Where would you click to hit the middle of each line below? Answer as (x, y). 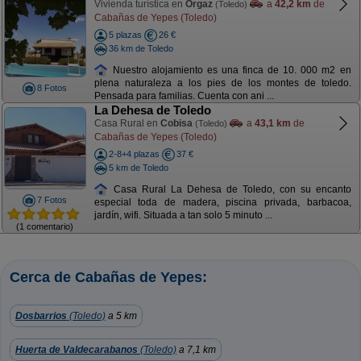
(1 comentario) (45, 226)
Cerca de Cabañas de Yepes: (108, 277)
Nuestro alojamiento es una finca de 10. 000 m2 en (230, 70)
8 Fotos (52, 88)
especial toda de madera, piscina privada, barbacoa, (222, 203)
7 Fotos (52, 200)
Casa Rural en (127, 123)
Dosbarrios (41, 316)
